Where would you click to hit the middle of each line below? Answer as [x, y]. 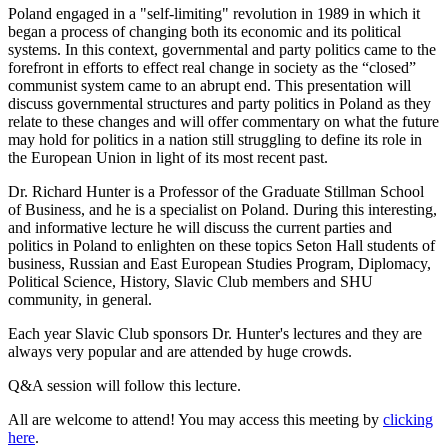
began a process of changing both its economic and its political [204, 31]
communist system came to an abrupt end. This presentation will [209, 85]
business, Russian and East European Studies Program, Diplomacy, [219, 263]
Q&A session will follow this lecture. [124, 385]
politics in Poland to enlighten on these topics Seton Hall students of [221, 245]
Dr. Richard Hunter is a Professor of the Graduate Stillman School [216, 191]
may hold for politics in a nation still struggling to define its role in [215, 139]
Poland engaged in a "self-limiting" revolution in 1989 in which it [214, 13]
